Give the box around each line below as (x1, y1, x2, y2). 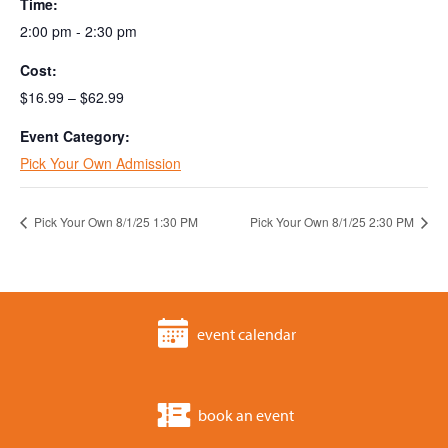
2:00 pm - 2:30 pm (20, 21, 137, 41)
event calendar (196, 324, 296, 345)
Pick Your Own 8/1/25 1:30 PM (31, 212, 198, 230)
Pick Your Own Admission (20, 153, 181, 173)
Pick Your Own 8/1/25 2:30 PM (250, 212, 417, 230)
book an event (198, 405, 294, 426)
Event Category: (20, 126, 130, 146)
